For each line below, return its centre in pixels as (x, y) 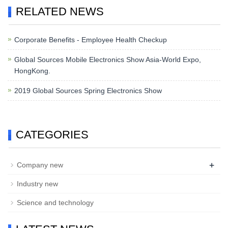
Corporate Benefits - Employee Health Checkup (91, 40)
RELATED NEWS (60, 12)
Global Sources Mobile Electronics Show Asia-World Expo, (108, 60)
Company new (40, 165)
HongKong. (32, 71)
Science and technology (55, 203)
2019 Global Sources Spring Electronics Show (88, 91)
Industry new (37, 184)
